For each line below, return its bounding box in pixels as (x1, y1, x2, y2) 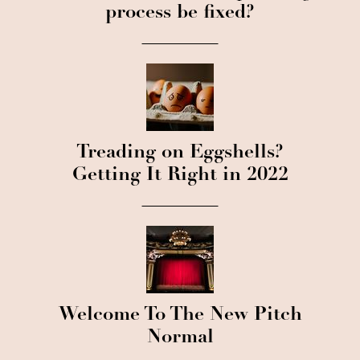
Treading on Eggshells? (76, 144, 284, 163)
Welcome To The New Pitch (58, 306, 302, 325)
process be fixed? (105, 4, 255, 23)
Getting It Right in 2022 (72, 166, 288, 186)
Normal (146, 329, 214, 348)
